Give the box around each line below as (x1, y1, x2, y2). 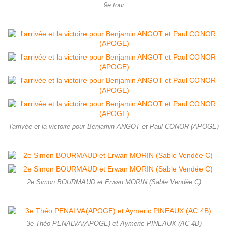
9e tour (104, 2, 124, 9)
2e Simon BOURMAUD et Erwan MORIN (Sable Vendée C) (27, 179, 201, 186)
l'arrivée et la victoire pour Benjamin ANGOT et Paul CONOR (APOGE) (9, 123, 219, 131)
